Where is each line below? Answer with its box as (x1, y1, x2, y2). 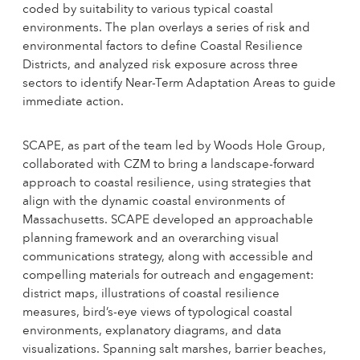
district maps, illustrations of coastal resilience (22, 288, 280, 301)
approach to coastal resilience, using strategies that (22, 178, 311, 190)
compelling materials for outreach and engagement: (22, 270, 314, 283)
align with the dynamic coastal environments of (22, 196, 284, 209)
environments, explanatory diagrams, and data (22, 325, 281, 338)
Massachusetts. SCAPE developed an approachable (22, 215, 313, 227)
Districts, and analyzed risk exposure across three (22, 59, 298, 72)
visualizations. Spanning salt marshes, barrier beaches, (22, 344, 326, 357)
